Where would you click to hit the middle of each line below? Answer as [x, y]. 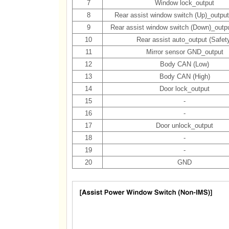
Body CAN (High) [185, 76]
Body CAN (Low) [185, 64]
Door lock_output [185, 89]
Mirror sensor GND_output [185, 52]
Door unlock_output [185, 125]
